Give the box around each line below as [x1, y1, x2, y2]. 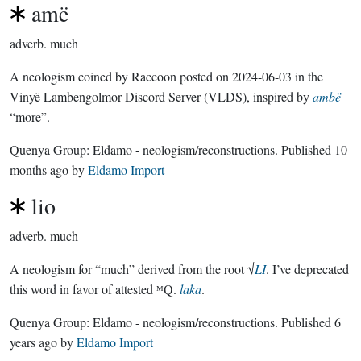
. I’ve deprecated [266, 260, 349, 277]
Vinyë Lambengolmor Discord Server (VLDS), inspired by [10, 88, 313, 105]
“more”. [10, 108, 50, 125]
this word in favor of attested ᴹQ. [10, 280, 180, 297]
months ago [10, 161, 68, 178]
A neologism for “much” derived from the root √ [10, 260, 255, 277]
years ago [10, 334, 57, 351]
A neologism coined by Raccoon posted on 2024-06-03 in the [10, 68, 323, 85]
